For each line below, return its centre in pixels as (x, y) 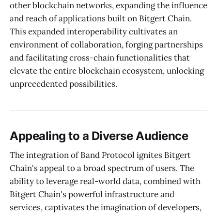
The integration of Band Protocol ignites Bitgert (100, 155)
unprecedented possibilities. (63, 84)
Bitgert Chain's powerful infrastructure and (92, 194)
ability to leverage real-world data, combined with (105, 181)
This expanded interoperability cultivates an (94, 31)
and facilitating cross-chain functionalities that (100, 57)
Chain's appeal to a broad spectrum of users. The (102, 168)
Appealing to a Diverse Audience (99, 136)
